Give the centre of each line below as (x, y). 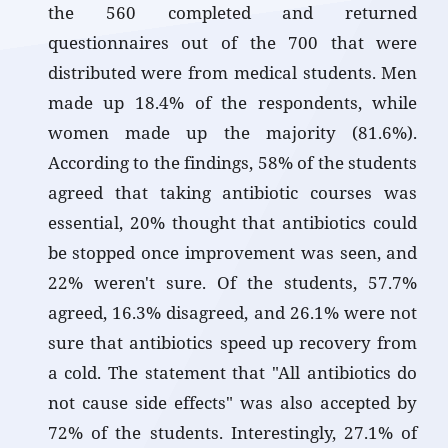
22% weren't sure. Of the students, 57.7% (232, 283)
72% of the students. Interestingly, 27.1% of (232, 433)
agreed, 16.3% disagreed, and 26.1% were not (232, 313)
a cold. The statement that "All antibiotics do (232, 373)
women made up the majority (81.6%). (232, 133)
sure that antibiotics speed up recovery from (232, 343)
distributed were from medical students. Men (232, 73)
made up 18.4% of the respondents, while (232, 103)
